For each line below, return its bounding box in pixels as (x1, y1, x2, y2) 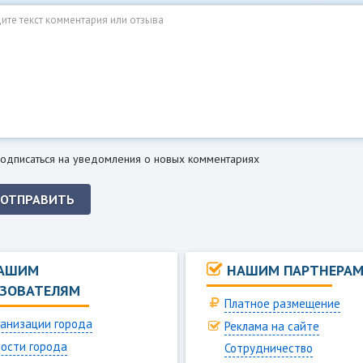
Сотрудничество (224, 340, 313, 357)
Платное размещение (224, 296, 340, 312)
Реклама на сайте (224, 318, 319, 334)
